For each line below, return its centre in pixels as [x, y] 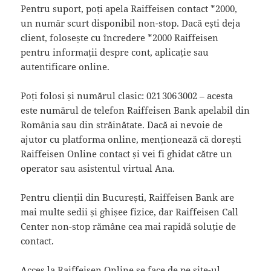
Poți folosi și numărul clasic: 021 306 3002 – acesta [127, 95]
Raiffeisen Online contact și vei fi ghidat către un [127, 153]
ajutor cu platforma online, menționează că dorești [131, 139]
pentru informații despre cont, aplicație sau [115, 52]
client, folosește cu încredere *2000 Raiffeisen [120, 37]
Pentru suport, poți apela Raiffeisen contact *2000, [129, 8]
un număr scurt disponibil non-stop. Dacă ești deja [131, 23]
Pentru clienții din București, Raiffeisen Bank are [128, 197]
